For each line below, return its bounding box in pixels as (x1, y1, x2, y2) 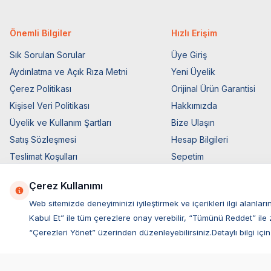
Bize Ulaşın (171, 117, 215, 128)
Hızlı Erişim (171, 28, 218, 39)
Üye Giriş (171, 50, 207, 60)
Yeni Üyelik (171, 67, 216, 77)
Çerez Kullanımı (29, 180, 103, 192)
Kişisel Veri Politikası (10, 100, 90, 111)
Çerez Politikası (10, 83, 71, 94)
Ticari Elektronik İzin (10, 168, 90, 179)
